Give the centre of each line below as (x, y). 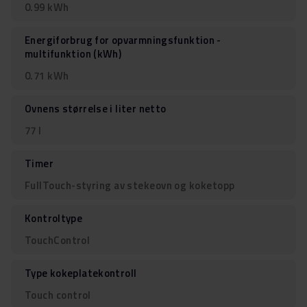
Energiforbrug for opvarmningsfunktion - (123, 40)
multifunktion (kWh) (73, 53)
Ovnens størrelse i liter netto (96, 108)
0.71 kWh (47, 75)
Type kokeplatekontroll (81, 273)
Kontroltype (54, 218)
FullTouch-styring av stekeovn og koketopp (130, 185)
